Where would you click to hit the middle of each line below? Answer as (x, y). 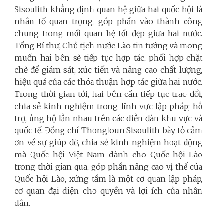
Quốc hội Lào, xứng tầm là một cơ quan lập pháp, (108, 179)
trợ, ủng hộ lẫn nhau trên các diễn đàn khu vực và (108, 118)
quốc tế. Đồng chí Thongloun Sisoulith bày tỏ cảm (108, 131)
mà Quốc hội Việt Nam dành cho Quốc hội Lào (108, 155)
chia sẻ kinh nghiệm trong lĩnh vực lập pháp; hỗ (108, 106)
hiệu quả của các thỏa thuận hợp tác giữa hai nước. (108, 82)
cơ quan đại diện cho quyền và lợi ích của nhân (108, 191)
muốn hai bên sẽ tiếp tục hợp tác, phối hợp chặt (108, 58)
